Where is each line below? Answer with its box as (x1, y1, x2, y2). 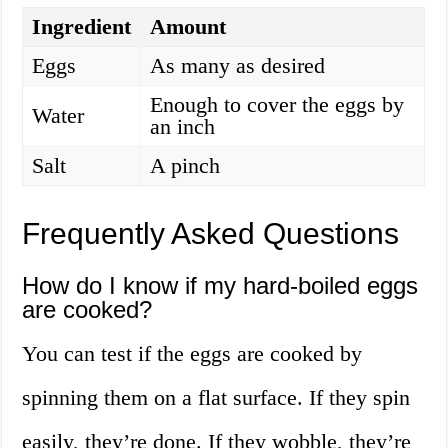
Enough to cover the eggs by (150, 92, 405, 118)
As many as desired (150, 53, 326, 79)
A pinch (150, 153, 221, 179)
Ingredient (32, 14, 132, 40)
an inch (150, 114, 216, 140)
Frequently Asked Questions (22, 217, 400, 251)
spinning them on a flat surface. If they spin (22, 385, 411, 411)
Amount (150, 14, 227, 40)
